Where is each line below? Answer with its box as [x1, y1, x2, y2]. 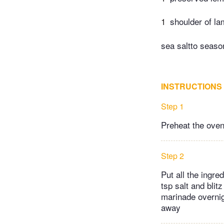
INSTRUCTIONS [161, 80, 222, 92]
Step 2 [161, 149, 184, 161]
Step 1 [161, 100, 184, 112]
